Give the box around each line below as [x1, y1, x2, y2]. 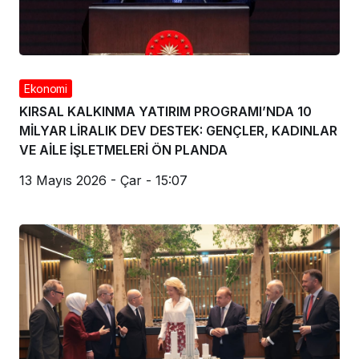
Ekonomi [24, 82, 67, 96]
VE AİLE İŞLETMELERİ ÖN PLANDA [19, 142, 228, 159]
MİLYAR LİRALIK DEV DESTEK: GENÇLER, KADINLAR [19, 123, 337, 139]
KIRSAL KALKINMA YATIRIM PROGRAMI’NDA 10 [19, 103, 312, 120]
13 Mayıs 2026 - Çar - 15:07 [19, 172, 188, 189]
